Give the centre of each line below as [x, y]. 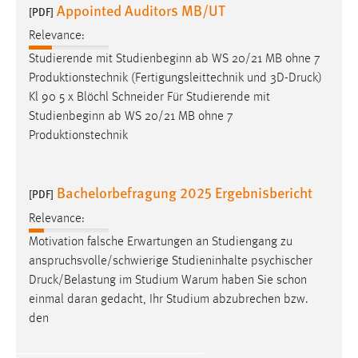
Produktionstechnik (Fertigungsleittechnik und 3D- [159, 79]
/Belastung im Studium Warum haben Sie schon [183, 280]
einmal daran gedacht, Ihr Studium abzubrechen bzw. [169, 299]
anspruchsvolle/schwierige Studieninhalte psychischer [171, 261]
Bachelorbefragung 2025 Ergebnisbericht [185, 193]
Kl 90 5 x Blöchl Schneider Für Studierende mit [149, 98]
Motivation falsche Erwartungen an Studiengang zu [161, 242]
